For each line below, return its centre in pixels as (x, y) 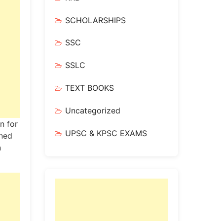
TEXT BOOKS (90, 88)
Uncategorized (93, 110)
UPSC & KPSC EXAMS (106, 133)
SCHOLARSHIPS (95, 20)
